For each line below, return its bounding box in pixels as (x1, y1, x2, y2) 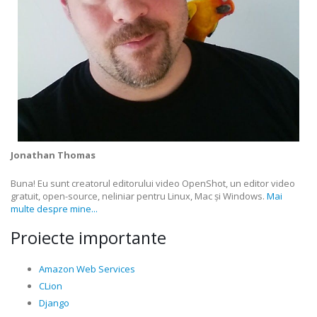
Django (39, 296, 69, 309)
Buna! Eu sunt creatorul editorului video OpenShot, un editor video (11, 177, 295, 190)
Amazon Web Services (39, 263, 135, 275)
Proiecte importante (11, 226, 166, 249)
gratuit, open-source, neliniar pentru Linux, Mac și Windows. (11, 190, 267, 202)
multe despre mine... (11, 202, 98, 215)
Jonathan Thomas (11, 149, 96, 161)
